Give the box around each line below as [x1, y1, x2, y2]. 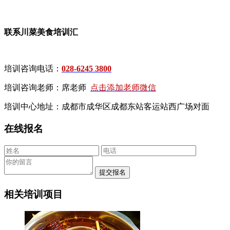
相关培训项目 [4, 189, 63, 200]
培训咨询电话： [4, 64, 62, 73]
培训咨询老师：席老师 [4, 83, 90, 92]
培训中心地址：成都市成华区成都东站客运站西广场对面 [4, 102, 209, 111]
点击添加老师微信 [90, 83, 156, 92]
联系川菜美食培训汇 [4, 28, 78, 37]
